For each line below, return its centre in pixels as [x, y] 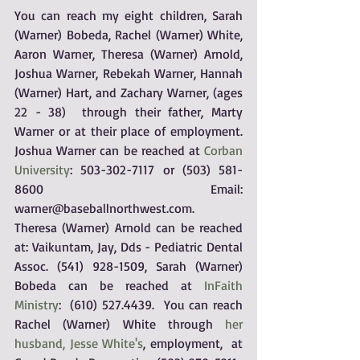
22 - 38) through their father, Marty [129, 112]
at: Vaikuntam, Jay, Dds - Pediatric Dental [129, 247]
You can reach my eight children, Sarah [129, 15]
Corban [223, 150]
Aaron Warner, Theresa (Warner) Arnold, [129, 54]
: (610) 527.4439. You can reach [151, 305]
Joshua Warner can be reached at [109, 150]
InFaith [223, 285]
